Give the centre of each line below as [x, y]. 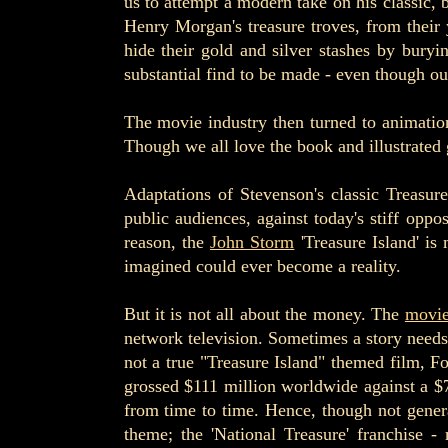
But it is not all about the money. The [264, 314]
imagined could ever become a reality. [262, 266]
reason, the [167, 242]
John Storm [252, 242]
